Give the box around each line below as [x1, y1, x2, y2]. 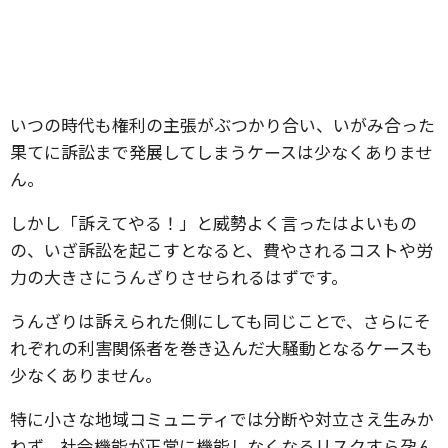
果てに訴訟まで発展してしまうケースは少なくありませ [10, 139, 432, 164]
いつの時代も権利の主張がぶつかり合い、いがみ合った [10, 112, 435, 137]
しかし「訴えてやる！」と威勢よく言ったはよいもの [10, 210, 417, 235]
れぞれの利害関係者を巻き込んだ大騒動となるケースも [10, 335, 433, 360]
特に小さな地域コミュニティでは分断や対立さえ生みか [10, 406, 434, 431]
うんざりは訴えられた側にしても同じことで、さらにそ [10, 308, 431, 333]
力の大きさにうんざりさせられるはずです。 [10, 264, 348, 289]
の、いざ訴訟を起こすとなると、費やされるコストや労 [10, 237, 433, 262]
